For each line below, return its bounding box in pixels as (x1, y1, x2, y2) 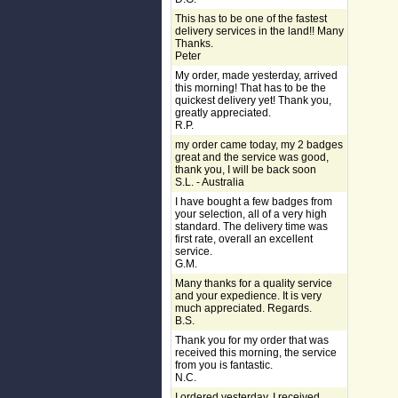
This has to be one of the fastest (175, 12, 327, 25)
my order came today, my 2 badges (175, 139, 343, 151)
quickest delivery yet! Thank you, (175, 94, 331, 107)
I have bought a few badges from (175, 195, 332, 208)
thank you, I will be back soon (175, 163, 316, 176)
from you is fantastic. (175, 359, 273, 371)
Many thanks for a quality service (175, 277, 332, 290)
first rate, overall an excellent (175, 233, 313, 245)
